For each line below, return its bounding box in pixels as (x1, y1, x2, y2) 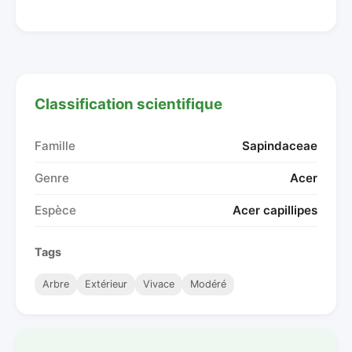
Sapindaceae (242, 137, 317, 153)
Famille (35, 137, 75, 153)
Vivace (143, 277, 174, 290)
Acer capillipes (233, 202, 317, 218)
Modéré (190, 277, 226, 290)
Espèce (35, 202, 76, 218)
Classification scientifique (35, 94, 222, 113)
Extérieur (85, 277, 127, 290)
